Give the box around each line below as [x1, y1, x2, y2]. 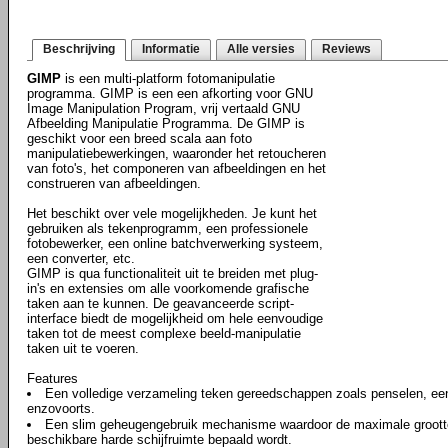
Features [27, 371, 78, 386]
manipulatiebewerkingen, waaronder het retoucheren [27, 146, 326, 161]
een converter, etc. [27, 251, 135, 266]
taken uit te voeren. [27, 341, 139, 356]
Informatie [142, 42, 200, 56]
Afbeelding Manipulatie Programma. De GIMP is [27, 116, 305, 131]
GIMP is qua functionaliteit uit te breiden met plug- [27, 266, 318, 281]
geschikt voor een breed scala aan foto [27, 131, 252, 146]
